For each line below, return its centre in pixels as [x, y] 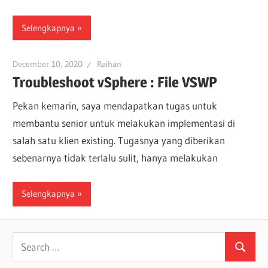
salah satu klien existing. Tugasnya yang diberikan [119, 141]
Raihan [109, 64]
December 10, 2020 [48, 64]
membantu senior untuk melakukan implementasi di [124, 123]
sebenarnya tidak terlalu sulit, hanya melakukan [115, 158]
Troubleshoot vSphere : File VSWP [115, 82]
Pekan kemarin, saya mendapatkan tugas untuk [115, 106]
